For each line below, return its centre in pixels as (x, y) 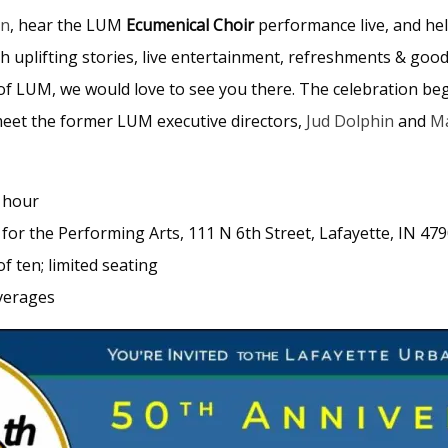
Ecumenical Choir (190, 24)
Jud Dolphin (350, 120)
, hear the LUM (68, 24)
